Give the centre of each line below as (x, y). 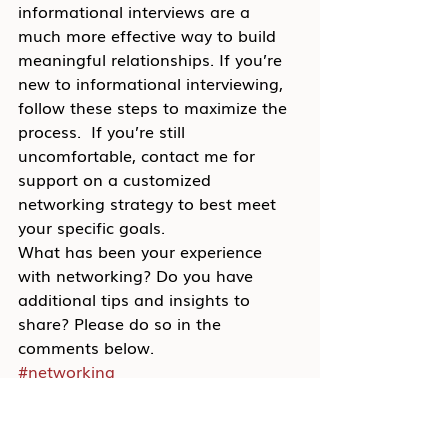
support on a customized (117, 179)
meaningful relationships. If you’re (152, 59)
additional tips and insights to (136, 299)
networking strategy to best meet (149, 203)
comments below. (86, 347)
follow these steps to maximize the (155, 107)
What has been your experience (142, 251)
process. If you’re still (104, 131)
